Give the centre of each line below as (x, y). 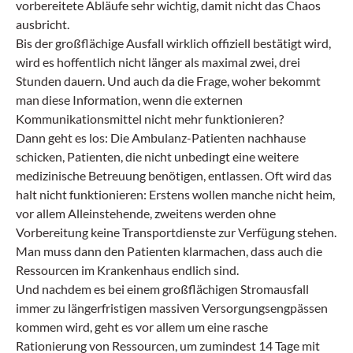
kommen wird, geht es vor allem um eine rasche (142, 327)
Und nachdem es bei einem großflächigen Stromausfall (162, 289)
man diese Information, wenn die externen (129, 100)
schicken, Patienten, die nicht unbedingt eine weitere (157, 156)
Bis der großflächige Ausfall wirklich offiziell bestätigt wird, (173, 43)
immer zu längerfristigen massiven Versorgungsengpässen (172, 308)
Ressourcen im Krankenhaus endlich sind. (127, 270)
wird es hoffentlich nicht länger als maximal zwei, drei (158, 62)
